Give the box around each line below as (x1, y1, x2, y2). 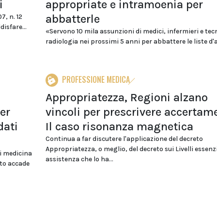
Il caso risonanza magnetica (45, 120, 193, 133)
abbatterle (45, 12, 100, 26)
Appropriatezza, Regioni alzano (45, 91, 208, 104)
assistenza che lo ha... (45, 155, 113, 163)
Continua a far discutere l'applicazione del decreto (45, 135, 203, 143)
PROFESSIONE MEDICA (62, 74, 130, 85)
